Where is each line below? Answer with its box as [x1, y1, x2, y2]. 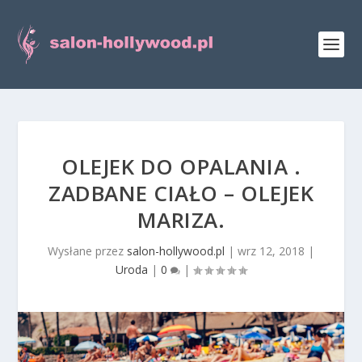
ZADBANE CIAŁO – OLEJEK [48, 179, 314, 208]
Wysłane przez [48, 243, 127, 259]
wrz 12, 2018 [238, 243, 305, 259]
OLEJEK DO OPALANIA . [61, 152, 301, 181]
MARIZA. [137, 205, 225, 234]
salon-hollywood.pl [127, 243, 225, 259]
